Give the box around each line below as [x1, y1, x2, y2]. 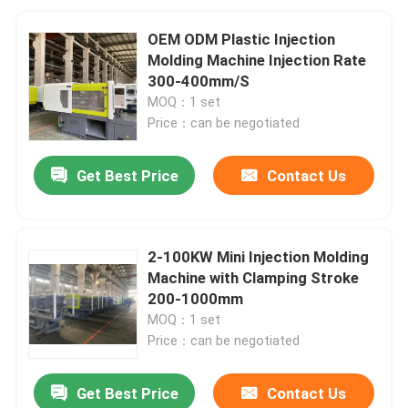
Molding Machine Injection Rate [148, 50, 367, 69]
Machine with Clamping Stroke [148, 268, 360, 287]
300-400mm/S [148, 71, 250, 90]
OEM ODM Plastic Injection [148, 29, 336, 48]
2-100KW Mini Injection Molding [148, 247, 370, 266]
